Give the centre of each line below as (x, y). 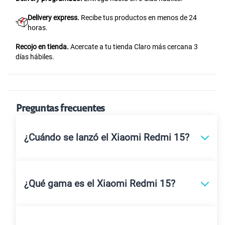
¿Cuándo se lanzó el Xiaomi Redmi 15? (107, 138)
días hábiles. (35, 57)
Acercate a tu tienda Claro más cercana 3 (133, 46)
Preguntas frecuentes (61, 109)
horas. (38, 27)
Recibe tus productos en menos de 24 (138, 17)
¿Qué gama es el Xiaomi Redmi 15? (100, 184)
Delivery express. (53, 17)
